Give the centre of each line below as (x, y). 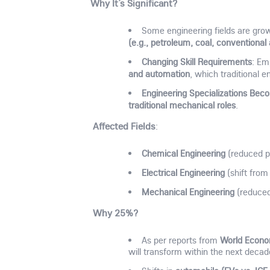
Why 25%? (116, 212)
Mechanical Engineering (188, 191)
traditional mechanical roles (182, 105)
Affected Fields (124, 126)
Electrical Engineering (183, 172)
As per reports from (181, 240)
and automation (159, 73)
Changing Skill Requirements (196, 61)
